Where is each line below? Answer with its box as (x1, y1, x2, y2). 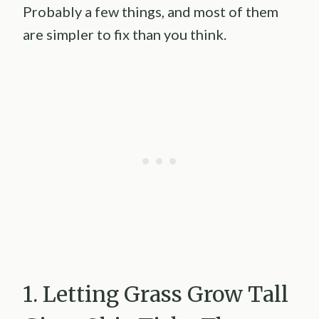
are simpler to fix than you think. (23, 26, 226, 43)
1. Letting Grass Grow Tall (23, 281, 288, 308)
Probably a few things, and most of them (23, 3, 278, 21)
